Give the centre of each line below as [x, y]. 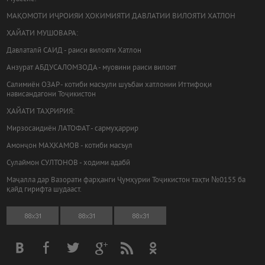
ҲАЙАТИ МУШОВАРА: [43, 34]
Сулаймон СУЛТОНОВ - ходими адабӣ [69, 164]
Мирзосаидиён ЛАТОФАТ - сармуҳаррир [73, 129]
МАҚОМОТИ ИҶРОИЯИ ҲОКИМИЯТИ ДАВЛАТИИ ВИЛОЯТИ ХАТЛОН [121, 17]
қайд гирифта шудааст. [44, 190]
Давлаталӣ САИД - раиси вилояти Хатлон [74, 51]
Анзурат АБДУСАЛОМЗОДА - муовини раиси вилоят [92, 68]
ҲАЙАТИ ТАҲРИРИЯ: [41, 112]
